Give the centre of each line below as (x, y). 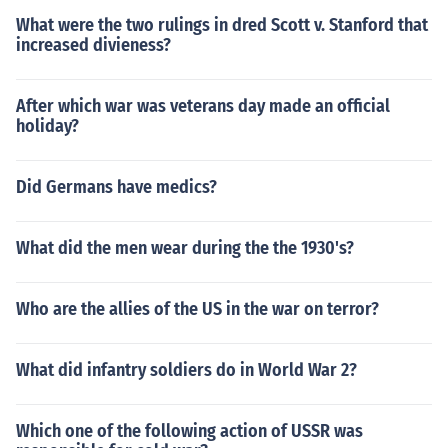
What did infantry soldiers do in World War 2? (186, 370)
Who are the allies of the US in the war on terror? (197, 309)
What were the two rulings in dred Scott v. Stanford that (222, 25)
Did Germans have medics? (116, 187)
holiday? (47, 126)
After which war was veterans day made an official (203, 106)
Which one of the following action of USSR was (189, 431)
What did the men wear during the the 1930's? (185, 248)
